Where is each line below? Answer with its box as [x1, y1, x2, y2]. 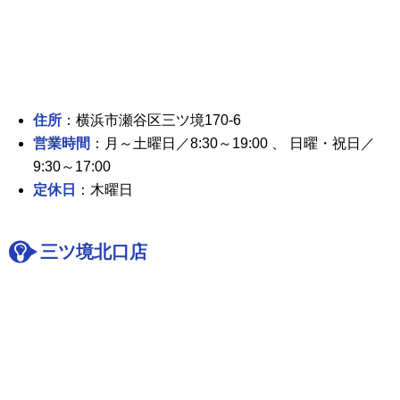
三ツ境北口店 [40, 242, 147, 262]
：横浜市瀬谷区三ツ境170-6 [62, 112, 242, 129]
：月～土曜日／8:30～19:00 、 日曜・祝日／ [90, 136, 376, 152]
